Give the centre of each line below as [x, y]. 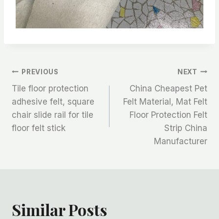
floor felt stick [39, 128]
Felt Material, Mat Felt [165, 102]
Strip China [186, 128]
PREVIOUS [40, 72]
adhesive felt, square [53, 102]
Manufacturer [181, 142]
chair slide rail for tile [53, 115]
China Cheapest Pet [168, 89]
